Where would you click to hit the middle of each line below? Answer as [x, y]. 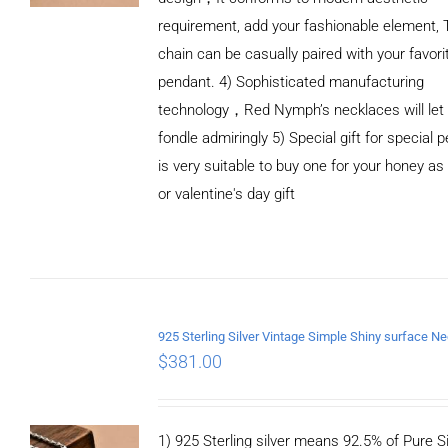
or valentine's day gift [226, 193]
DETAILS [84, 274]
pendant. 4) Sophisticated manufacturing [290, 81]
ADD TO [84, 236]
